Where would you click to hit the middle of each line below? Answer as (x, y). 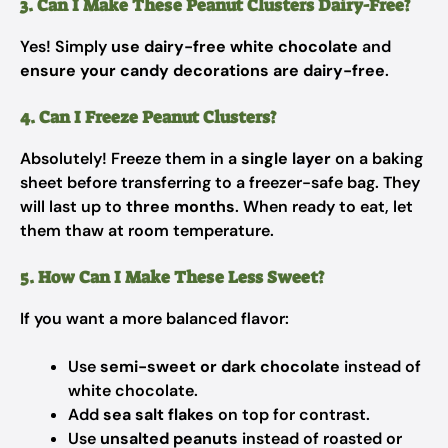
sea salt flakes (158, 414)
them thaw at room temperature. (147, 230)
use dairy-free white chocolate (234, 46)
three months (180, 206)
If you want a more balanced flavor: (154, 318)
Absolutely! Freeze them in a (130, 158)
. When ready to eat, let (324, 206)
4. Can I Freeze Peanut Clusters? (148, 117)
